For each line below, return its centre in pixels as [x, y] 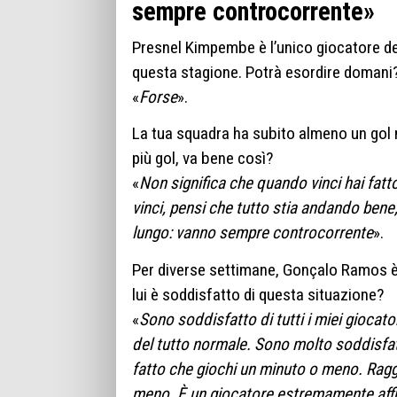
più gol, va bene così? [202, 159]
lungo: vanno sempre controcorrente [253, 233]
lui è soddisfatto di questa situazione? [258, 294]
